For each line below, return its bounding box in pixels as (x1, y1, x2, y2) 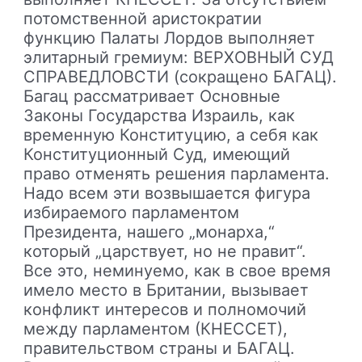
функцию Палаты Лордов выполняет (23, 27, 316, 48)
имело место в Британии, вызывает (23, 280, 309, 300)
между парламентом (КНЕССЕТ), (23, 318, 288, 339)
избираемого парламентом (23, 202, 240, 222)
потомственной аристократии (23, 8, 263, 28)
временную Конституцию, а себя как (23, 124, 319, 145)
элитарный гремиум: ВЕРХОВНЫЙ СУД (23, 47, 335, 67)
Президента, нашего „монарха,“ (23, 221, 276, 242)
